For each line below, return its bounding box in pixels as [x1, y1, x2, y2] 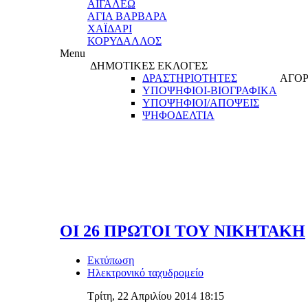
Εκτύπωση [87, 254, 134, 266]
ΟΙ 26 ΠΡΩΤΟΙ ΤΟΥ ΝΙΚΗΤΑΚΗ [60, 221, 305, 240]
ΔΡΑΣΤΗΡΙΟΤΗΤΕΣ [142, 72, 237, 84]
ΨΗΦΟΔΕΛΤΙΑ [142, 109, 214, 121]
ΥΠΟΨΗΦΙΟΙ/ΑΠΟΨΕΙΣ [142, 97, 259, 109]
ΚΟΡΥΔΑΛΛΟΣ [87, 35, 162, 47]
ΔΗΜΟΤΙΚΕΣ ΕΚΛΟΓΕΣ [90, 60, 208, 71]
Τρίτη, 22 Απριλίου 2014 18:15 [87, 289, 224, 302]
